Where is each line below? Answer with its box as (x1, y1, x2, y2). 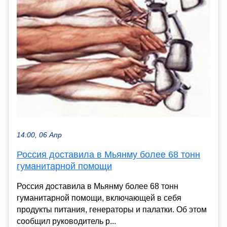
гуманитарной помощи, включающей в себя (17, 193, 181, 202)
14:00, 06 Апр (17, 131, 62, 139)
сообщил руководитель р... (17, 216, 116, 225)
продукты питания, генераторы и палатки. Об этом (17, 205, 207, 214)
